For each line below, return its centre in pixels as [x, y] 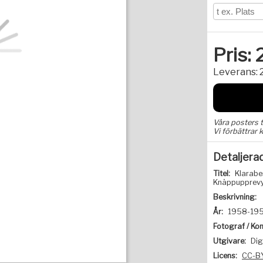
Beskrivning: [235, 197]
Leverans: [235, 72]
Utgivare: [230, 241]
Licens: [225, 256]
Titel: [222, 173]
